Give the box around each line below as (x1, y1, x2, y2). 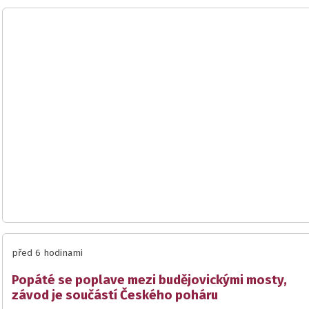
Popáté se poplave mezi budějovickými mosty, (12, 272, 287, 288)
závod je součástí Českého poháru (12, 288, 218, 303)
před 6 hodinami (12, 247, 83, 259)
